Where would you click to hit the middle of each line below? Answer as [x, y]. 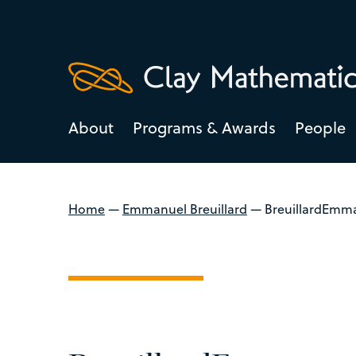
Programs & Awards [204, 127]
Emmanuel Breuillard [185, 209]
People [320, 127]
